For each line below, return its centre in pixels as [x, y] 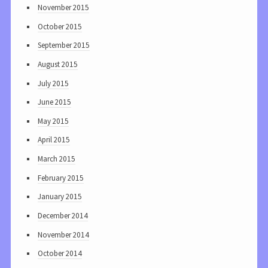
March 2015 [57, 159]
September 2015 [64, 45]
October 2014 [60, 254]
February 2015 [61, 178]
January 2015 [60, 197]
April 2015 [54, 140]
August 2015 [58, 64]
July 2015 [53, 83]
